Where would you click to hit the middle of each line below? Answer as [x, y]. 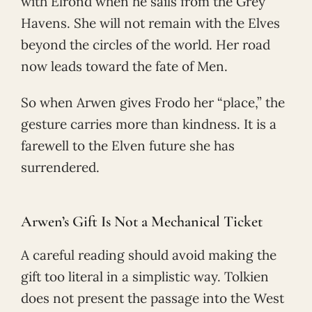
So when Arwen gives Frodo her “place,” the [153, 103]
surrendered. [60, 167]
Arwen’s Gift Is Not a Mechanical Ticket [142, 221]
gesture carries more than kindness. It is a [149, 124]
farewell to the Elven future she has [128, 146]
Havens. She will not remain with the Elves [150, 23]
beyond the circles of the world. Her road [146, 45]
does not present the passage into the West [153, 298]
